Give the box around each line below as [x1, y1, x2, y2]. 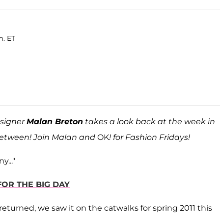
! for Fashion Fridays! [109, 133, 190, 142]
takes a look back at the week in [83, 117, 215, 127]
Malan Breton [27, 117, 83, 127]
